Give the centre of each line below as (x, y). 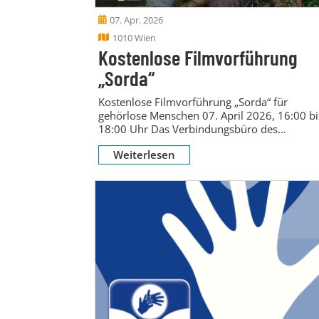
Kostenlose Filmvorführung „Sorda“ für (193, 101)
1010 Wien (134, 37)
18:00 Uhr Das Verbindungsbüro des (188, 129)
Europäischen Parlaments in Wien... (185, 142)
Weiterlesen (144, 154)
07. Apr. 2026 (136, 20)
